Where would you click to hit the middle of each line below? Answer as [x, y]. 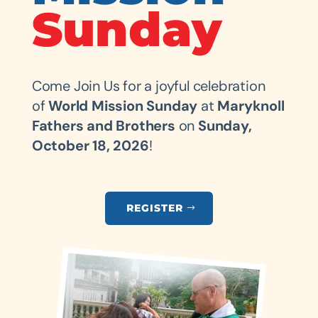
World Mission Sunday [123, 105]
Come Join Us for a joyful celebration [148, 86]
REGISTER [154, 208]
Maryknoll [251, 105]
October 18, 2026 [90, 145]
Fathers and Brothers [103, 125]
